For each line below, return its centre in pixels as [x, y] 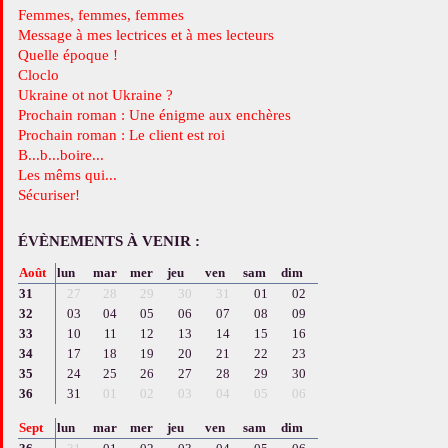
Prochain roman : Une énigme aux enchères [158, 114]
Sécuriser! [52, 194]
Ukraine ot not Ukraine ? [100, 94]
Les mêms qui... [71, 174]
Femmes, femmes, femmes [104, 14]
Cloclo [43, 74]
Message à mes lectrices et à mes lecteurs [152, 34]
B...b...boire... [71, 154]
